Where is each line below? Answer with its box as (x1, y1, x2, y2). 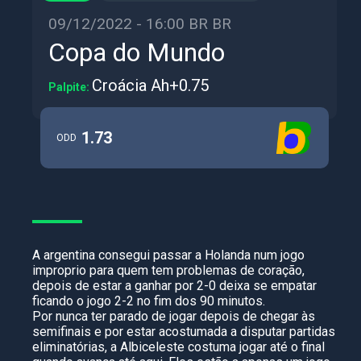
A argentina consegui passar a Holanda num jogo (32, 247, 305, 263)
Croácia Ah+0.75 (92, 76, 209, 95)
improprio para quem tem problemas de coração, (32, 263, 305, 278)
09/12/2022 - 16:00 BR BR (48, 15, 231, 33)
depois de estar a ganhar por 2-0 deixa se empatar (32, 278, 317, 293)
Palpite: (48, 81, 92, 93)
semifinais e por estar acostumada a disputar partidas (32, 324, 335, 339)
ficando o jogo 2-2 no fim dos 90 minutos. (32, 293, 265, 309)
